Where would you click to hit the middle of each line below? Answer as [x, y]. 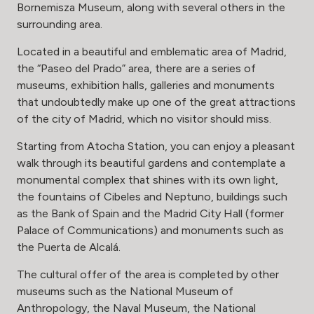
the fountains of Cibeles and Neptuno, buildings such [152, 197]
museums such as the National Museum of [125, 292]
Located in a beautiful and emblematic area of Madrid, [152, 52]
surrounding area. [60, 25]
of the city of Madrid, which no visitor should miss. [144, 119]
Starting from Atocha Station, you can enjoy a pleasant [156, 146]
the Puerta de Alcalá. [69, 247]
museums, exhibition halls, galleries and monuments [146, 86]
